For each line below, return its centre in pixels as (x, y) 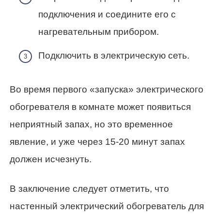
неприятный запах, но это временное (91, 124)
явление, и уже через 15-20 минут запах (97, 142)
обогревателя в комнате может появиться (100, 107)
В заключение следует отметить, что (89, 189)
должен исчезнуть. (51, 159)
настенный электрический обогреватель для (107, 206)
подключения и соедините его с (107, 14)
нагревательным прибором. (99, 31)
